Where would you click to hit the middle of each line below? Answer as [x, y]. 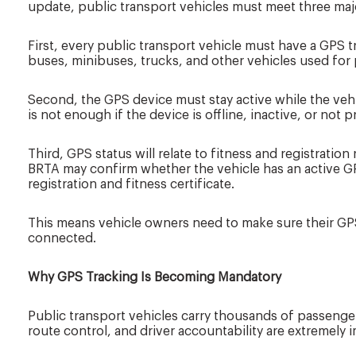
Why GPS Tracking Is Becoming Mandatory [155, 278]
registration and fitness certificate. [131, 185]
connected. [62, 239]
